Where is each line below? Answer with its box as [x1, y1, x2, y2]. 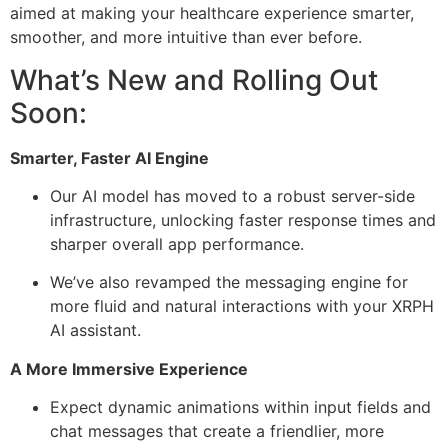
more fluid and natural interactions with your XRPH [50, 296, 434, 317]
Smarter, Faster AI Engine [10, 147, 209, 168]
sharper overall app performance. [50, 234, 304, 255]
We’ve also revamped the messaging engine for [50, 272, 408, 293]
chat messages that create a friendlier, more [50, 421, 384, 442]
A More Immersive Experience [10, 358, 248, 379]
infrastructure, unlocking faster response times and [50, 210, 436, 231]
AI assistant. [50, 320, 141, 341]
